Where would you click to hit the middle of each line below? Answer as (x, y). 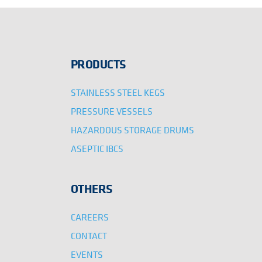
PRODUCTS (98, 63)
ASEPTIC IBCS (97, 148)
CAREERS (89, 217)
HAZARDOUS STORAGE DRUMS (132, 130)
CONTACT (89, 235)
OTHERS (91, 188)
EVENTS (87, 254)
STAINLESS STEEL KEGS (118, 92)
